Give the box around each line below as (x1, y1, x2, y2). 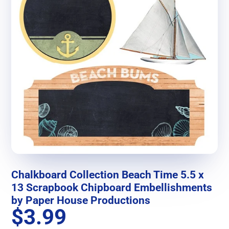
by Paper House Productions (11, 194, 151, 207)
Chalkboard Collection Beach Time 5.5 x (11, 168, 204, 181)
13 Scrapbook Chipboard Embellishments (11, 181, 213, 194)
